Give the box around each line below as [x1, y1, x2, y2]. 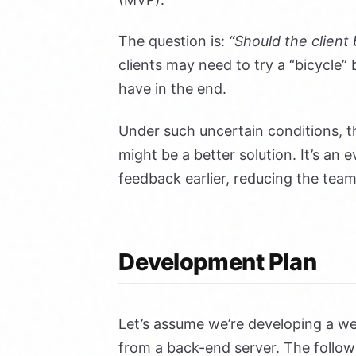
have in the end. [118, 80, 226, 98]
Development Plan [118, 247, 317, 276]
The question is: [118, 33, 229, 50]
